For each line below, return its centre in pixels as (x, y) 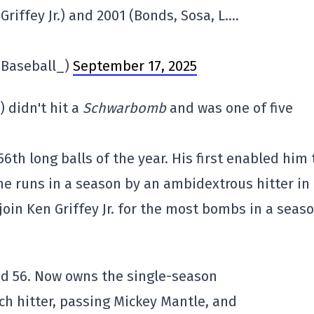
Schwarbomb (126, 108)
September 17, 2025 (135, 66)
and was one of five (231, 108)
